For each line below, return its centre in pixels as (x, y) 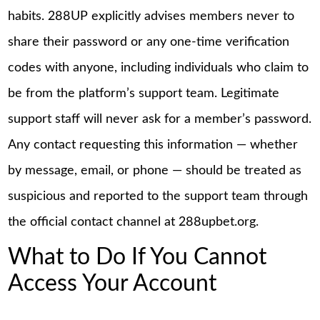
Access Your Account (112, 284)
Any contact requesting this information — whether (153, 145)
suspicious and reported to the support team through (158, 196)
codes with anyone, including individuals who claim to (159, 67)
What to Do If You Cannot (137, 258)
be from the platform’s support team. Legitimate (144, 93)
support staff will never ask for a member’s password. (160, 119)
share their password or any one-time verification (149, 42)
